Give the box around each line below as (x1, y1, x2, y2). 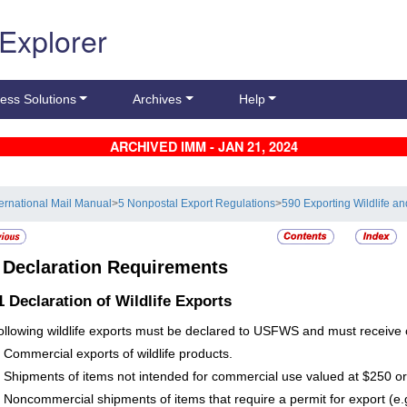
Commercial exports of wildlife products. (4, 346, 233, 362)
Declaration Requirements (3, 257, 228, 278)
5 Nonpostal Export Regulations (118, 198, 276, 210)
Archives (133, 92, 183, 107)
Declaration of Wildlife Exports (9, 292, 232, 311)
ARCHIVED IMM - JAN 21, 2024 (109, 137, 298, 156)
